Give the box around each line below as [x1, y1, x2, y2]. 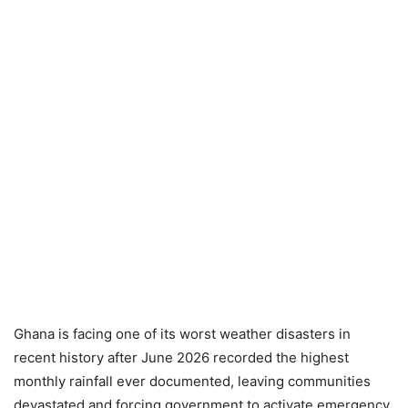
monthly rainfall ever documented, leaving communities [14, 372, 371, 390]
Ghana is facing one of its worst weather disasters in [14, 325, 351, 342]
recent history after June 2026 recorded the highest [14, 349, 349, 366]
